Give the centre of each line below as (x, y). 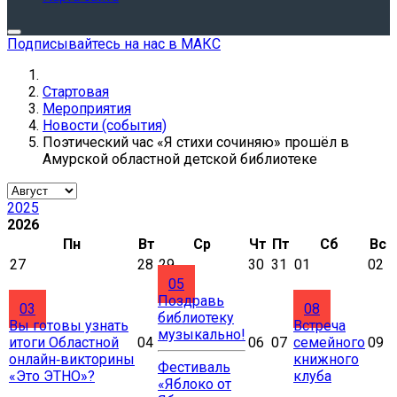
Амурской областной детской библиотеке (180, 159)
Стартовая (76, 92)
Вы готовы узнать (69, 326)
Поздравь (191, 301)
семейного (329, 343)
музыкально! (202, 335)
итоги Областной (64, 343)
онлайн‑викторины (72, 359)
